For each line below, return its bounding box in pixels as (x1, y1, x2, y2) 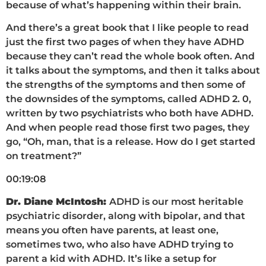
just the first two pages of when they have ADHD (6, 36, 244, 48)
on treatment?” (6, 150, 81, 162)
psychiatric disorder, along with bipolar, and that (6, 210, 245, 221)
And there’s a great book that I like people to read (6, 22, 249, 34)
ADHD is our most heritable (109, 195, 243, 207)
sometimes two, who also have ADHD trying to (6, 238, 233, 250)
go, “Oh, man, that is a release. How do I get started (6, 136, 255, 148)
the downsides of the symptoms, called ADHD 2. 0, (6, 93, 251, 105)
